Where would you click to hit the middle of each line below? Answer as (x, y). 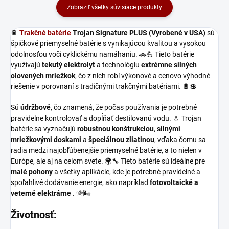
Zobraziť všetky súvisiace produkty (114, 7)
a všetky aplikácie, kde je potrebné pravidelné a (127, 171)
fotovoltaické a (174, 182)
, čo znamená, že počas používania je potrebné (124, 107)
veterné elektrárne (41, 193)
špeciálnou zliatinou (121, 139)
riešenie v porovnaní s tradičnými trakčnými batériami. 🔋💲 (104, 86)
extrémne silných (169, 65)
